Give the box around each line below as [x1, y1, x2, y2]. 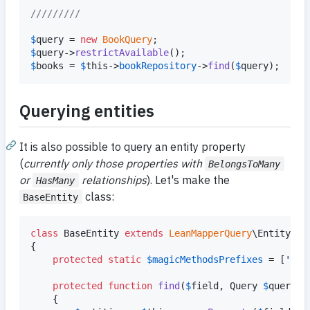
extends [125, 227, 163, 239]
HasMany [36, 174, 75, 186]
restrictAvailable [75, 47, 169, 59]
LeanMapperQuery [169, 227, 252, 239]
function [108, 280, 152, 291]
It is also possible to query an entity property [19, 139, 246, 154]
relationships [78, 172, 147, 187]
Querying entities [19, 100, 154, 122]
